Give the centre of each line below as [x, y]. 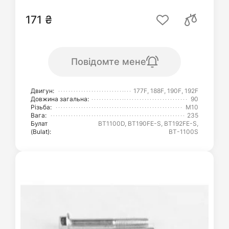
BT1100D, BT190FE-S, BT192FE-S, [148, 123]
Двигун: [42, 91]
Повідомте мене [108, 62]
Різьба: [41, 107]
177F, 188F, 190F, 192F [166, 91]
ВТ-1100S [184, 132]
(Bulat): [41, 132]
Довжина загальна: [60, 99]
